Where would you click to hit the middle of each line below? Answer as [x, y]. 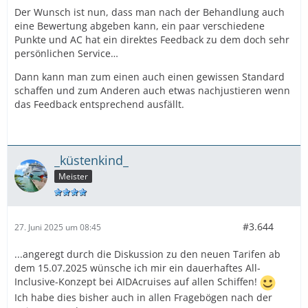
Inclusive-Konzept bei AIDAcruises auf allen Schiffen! [137, 282]
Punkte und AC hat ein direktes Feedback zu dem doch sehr [152, 40]
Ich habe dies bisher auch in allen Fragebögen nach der [143, 297]
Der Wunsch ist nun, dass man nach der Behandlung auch [150, 12]
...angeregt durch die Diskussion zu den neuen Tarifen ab [147, 254]
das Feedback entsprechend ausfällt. [99, 104]
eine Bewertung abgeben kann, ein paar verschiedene [140, 26]
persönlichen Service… [66, 54]
